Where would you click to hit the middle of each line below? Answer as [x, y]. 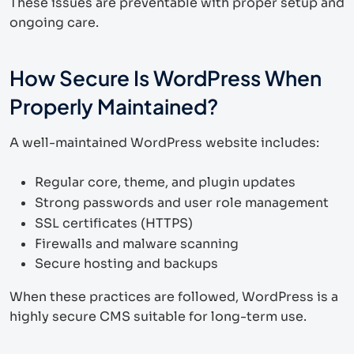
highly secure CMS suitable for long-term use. [158, 316]
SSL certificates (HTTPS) [114, 223]
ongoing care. [54, 22]
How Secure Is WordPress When [166, 77]
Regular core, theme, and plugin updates [165, 182]
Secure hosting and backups [126, 263]
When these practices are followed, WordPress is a [174, 296]
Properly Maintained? [114, 106]
